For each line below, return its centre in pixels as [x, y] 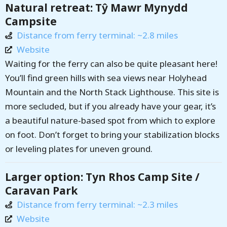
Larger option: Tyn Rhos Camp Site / [102, 177]
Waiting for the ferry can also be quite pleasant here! [111, 63]
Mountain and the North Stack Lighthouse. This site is [112, 92]
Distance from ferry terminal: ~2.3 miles [97, 204]
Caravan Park [41, 190]
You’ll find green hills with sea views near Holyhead [106, 78]
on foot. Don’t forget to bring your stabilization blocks [112, 134]
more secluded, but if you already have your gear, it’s [110, 106]
